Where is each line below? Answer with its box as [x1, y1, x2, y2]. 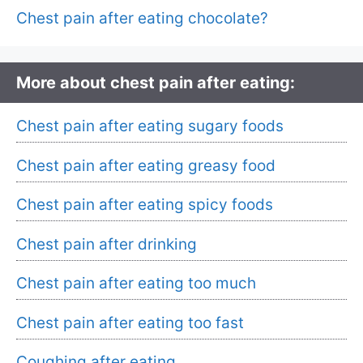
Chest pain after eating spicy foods [16, 195, 273, 215]
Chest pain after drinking [16, 234, 197, 254]
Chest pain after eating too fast [16, 313, 244, 332]
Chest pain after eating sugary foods [16, 117, 284, 136]
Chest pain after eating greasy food [16, 156, 275, 175]
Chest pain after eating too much [16, 274, 256, 293]
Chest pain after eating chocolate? [16, 9, 268, 28]
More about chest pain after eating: [16, 73, 295, 93]
